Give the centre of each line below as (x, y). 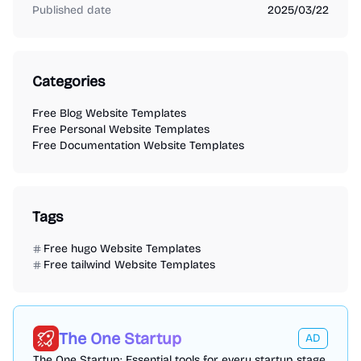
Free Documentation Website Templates (138, 146)
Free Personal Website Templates (121, 130)
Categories (69, 82)
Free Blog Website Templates (109, 114)
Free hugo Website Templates (122, 249)
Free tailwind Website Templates (129, 265)
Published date (72, 10)
